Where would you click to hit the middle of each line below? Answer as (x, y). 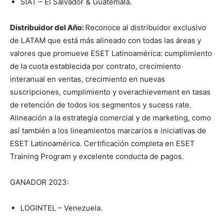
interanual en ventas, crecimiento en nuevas (87, 79)
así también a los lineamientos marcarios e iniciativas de (108, 131)
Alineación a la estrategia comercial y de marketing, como (111, 118)
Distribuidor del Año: (48, 28)
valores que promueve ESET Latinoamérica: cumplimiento (111, 54)
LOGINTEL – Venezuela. (61, 208)
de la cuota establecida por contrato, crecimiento (95, 66)
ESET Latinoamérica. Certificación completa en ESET (102, 144)
